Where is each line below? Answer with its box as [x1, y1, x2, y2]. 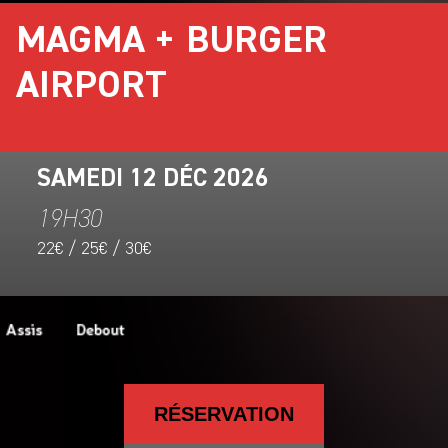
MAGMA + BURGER [16, 22, 327, 61]
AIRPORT [16, 67, 167, 106]
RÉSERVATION [154, 402, 294, 425]
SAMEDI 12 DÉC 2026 [36, 166, 269, 192]
